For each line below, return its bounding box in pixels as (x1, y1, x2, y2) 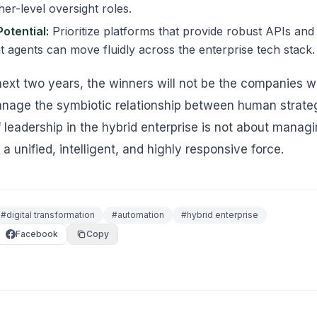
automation (117, 209, 164, 220)
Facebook (16, 229, 58, 239)
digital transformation (6, 209, 95, 220)
